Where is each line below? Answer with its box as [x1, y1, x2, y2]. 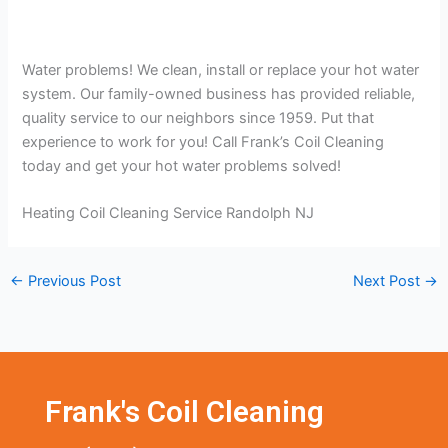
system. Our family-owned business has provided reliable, [22, 85, 416, 104]
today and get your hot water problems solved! [22, 157, 342, 176]
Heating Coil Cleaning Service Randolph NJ [22, 204, 315, 223]
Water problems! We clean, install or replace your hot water [22, 61, 420, 80]
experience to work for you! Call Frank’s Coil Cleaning [22, 133, 385, 152]
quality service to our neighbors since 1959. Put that [22, 109, 375, 128]
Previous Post [23, 272, 121, 291]
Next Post [353, 272, 425, 291]
